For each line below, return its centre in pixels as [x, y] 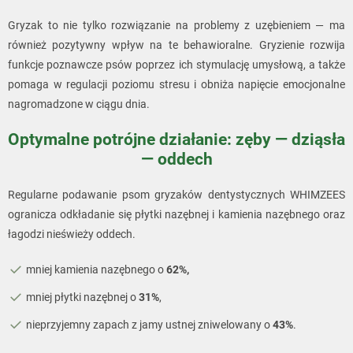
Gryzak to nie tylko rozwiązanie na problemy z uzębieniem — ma [176, 25]
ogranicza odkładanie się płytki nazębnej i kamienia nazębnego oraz [176, 214]
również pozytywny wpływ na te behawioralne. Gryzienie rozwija [176, 45]
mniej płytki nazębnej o [82, 297]
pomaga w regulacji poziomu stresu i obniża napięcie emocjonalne [176, 84]
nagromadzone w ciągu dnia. [80, 104]
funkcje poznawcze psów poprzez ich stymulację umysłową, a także [176, 64]
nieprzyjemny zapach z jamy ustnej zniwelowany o [149, 324]
